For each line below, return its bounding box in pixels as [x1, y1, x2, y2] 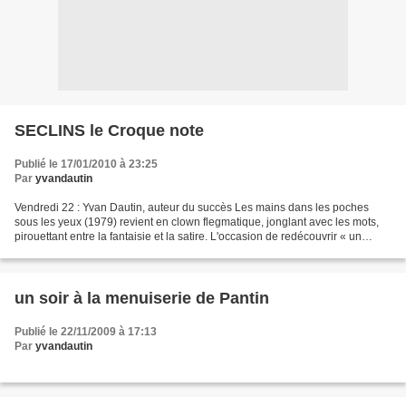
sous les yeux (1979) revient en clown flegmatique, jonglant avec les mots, [14, 215, 379, 228]
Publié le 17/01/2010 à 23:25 [14, 157, 158, 170]
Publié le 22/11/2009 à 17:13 [14, 324, 157, 338]
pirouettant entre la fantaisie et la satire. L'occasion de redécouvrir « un [14, 229, 362, 243]
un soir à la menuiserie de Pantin [14, 288, 269, 307]
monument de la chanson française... [14, 244, 196, 257]
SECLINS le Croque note [14, 121, 204, 140]
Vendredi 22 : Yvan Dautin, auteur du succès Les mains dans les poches [14, 200, 369, 214]
